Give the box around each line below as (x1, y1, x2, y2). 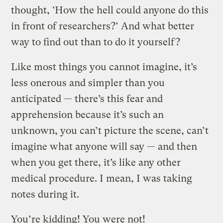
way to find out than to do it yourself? (11, 36, 181, 48)
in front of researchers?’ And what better (11, 20, 195, 32)
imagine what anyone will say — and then (11, 140, 198, 152)
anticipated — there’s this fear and (11, 93, 163, 105)
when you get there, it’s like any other (11, 156, 181, 168)
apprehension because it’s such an (11, 109, 164, 120)
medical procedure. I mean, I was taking (11, 172, 193, 184)
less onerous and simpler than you (11, 77, 165, 89)
